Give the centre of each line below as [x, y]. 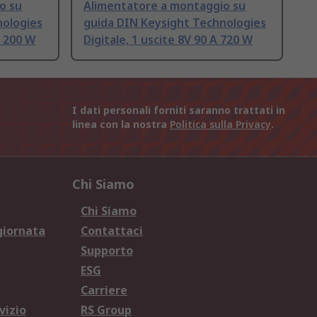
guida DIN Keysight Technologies [175, 23]
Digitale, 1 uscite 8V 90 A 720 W [168, 40]
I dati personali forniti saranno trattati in [179, 110]
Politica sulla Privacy [220, 125]
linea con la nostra [121, 125]
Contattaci [112, 231]
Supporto [107, 251]
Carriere [104, 290]
